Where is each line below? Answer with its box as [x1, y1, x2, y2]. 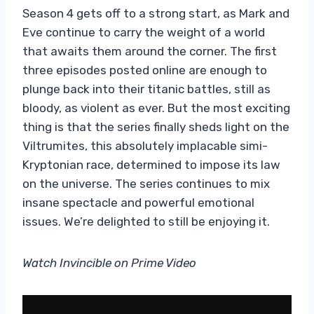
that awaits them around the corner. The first [22, 43, 277, 58]
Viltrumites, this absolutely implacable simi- [22, 138, 268, 153]
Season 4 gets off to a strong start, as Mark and [22, 6, 289, 20]
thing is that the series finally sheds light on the [22, 119, 289, 134]
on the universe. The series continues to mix [22, 176, 270, 191]
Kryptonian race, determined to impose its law [22, 157, 280, 172]
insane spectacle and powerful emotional [22, 195, 254, 210]
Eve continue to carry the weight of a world [22, 25, 265, 39]
